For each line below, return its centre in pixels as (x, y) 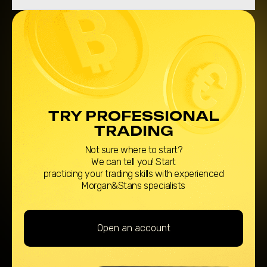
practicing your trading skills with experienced (133, 174)
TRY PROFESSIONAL (133, 116)
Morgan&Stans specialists (133, 186)
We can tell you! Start (133, 162)
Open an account (133, 228)
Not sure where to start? (133, 150)
